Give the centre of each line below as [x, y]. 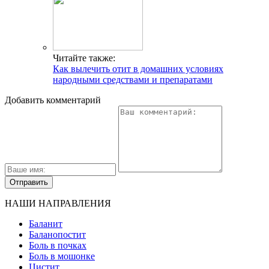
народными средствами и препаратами [133, 79]
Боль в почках [58, 245]
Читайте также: [84, 58]
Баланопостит [57, 234]
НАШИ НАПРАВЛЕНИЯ [58, 203]
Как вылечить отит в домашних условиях [138, 68]
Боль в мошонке [62, 256]
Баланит [46, 223]
